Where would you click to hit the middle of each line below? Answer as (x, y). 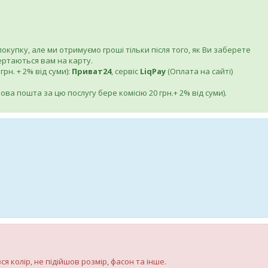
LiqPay (154, 71)
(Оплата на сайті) (200, 71)
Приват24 (92, 71)
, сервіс (126, 71)
